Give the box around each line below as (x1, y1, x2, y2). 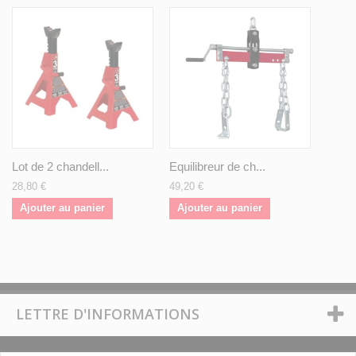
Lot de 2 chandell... (12, 160, 109, 174)
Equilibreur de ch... (169, 160, 265, 174)
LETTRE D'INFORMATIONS (16, 304, 199, 324)
